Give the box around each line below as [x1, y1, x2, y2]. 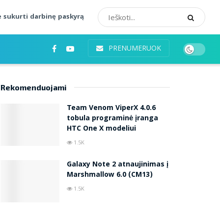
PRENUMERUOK [107, 43, 161, 53]
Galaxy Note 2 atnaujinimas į [67, 159, 168, 171]
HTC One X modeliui [67, 123, 136, 135]
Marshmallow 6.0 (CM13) [67, 169, 153, 181]
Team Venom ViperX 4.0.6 [67, 103, 156, 114]
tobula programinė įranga [67, 113, 158, 125]
